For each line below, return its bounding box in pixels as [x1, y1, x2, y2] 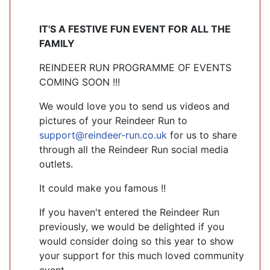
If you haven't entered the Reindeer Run [39, 206, 219, 218]
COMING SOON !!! [39, 75, 120, 88]
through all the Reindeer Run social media [39, 143, 228, 155]
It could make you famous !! [39, 181, 166, 194]
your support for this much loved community [39, 249, 244, 262]
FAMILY [39, 37, 75, 49]
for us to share [167, 128, 237, 141]
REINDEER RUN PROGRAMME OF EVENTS [39, 61, 231, 74]
